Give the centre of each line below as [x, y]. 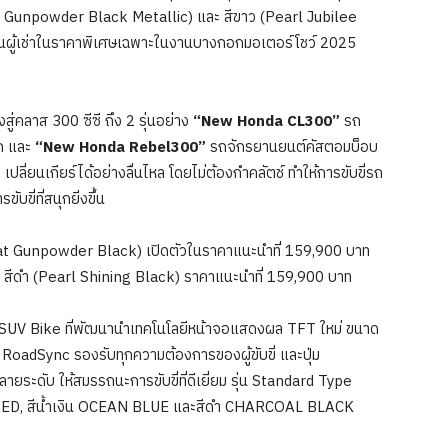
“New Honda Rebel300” [122, 148]
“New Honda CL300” [266, 122]
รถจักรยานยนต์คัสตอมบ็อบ [294, 148]
